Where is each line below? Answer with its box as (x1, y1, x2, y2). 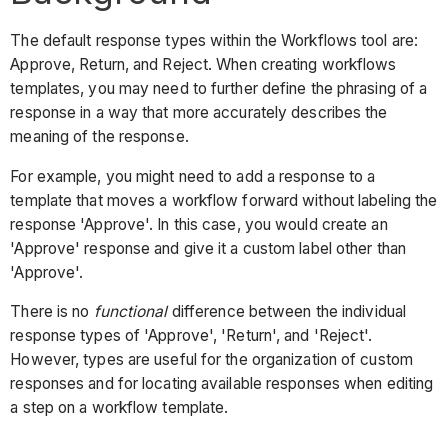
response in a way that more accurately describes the (10, 103, 388, 123)
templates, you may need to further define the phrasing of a (10, 79, 428, 99)
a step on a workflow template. (10, 398, 233, 418)
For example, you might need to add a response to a (10, 166, 376, 186)
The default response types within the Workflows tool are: (10, 31, 419, 51)
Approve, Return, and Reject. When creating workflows (10, 55, 397, 75)
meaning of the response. (10, 127, 193, 147)
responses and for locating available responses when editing (10, 374, 434, 394)
